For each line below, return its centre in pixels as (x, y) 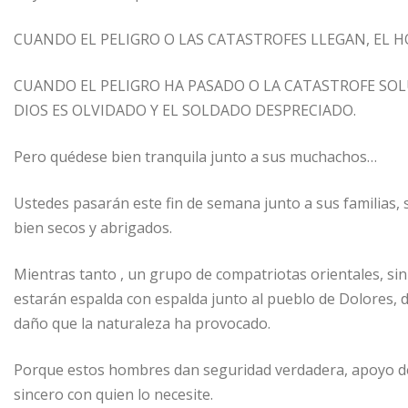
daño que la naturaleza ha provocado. (142, 323)
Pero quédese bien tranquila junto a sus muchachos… (195, 156)
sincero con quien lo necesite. (113, 394)
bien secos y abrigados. (93, 227)
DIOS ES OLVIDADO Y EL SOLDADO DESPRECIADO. (185, 110)
